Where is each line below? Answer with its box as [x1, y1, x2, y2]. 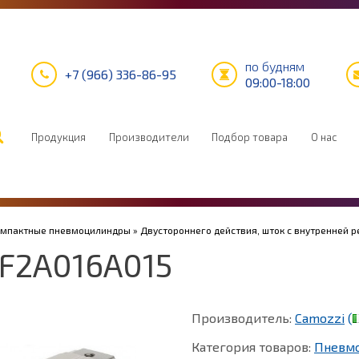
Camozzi [295, 310, 345, 325]
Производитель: [192, 310, 295, 325]
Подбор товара [212, 131, 288, 143]
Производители [108, 131, 189, 143]
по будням [245, 58, 305, 74]
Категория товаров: [192, 339, 314, 354]
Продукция [31, 131, 86, 143]
